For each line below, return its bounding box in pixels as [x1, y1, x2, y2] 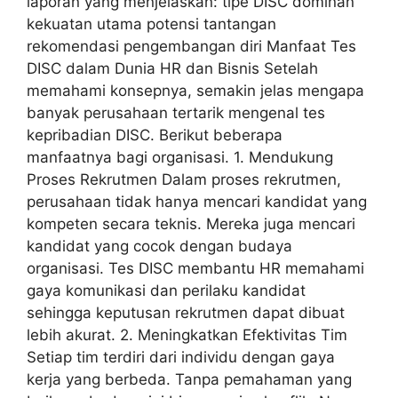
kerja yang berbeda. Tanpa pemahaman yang [27, 370, 352, 388]
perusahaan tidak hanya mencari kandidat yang [27, 192, 367, 211]
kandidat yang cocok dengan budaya [27, 236, 292, 255]
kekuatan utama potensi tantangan [27, 14, 276, 33]
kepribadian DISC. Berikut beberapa [27, 125, 283, 144]
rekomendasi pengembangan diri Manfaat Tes [27, 36, 356, 55]
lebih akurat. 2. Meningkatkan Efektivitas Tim [27, 325, 347, 344]
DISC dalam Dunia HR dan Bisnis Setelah [27, 59, 318, 77]
